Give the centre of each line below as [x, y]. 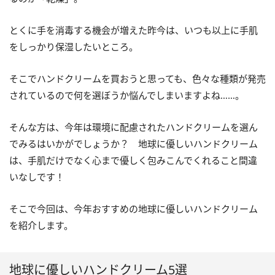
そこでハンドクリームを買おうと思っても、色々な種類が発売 [137, 78]
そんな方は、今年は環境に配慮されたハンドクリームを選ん [134, 127]
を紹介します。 [41, 225]
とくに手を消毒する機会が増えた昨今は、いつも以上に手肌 [134, 30]
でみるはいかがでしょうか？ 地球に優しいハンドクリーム [134, 143]
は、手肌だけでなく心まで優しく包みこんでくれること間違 [133, 160]
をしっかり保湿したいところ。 [74, 46]
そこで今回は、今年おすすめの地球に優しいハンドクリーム [134, 208]
